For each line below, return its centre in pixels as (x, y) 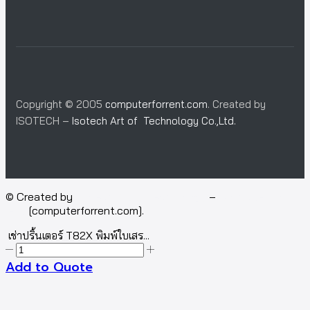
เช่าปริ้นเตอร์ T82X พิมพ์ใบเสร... (79, 236)
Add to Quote (49, 267)
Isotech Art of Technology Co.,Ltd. (154, 121)
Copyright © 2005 (61, 104)
